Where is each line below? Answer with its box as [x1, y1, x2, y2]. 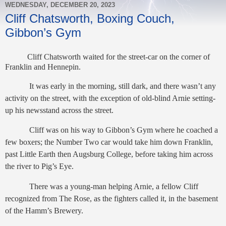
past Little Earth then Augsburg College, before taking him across [5, 150, 213, 159]
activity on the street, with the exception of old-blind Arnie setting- [5, 93, 215, 102]
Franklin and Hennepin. [5, 62, 81, 71]
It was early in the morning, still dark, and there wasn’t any [29, 81, 216, 90]
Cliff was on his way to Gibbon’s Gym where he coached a [5, 126, 218, 135]
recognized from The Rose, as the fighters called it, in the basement [5, 194, 218, 203]
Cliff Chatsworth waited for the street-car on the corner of [27, 52, 210, 61]
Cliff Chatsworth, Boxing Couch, [5, 12, 175, 25]
